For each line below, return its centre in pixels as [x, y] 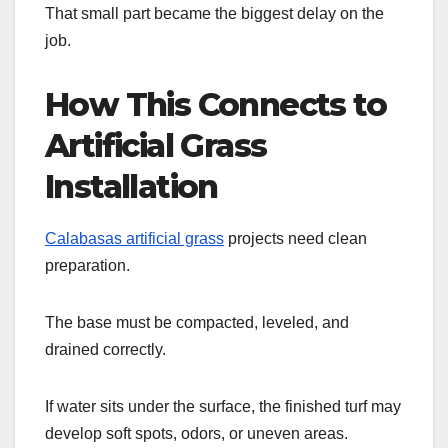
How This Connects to [215, 105]
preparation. [87, 265]
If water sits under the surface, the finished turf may [223, 406]
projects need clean [295, 238]
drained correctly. [105, 349]
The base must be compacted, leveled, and [197, 322]
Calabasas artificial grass [134, 238]
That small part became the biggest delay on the [214, 14]
